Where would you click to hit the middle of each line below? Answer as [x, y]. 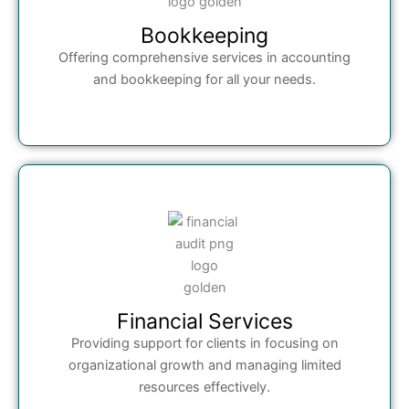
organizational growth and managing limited [204, 366]
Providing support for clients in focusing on [204, 344]
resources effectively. [204, 388]
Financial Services [204, 322]
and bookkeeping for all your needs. [204, 80]
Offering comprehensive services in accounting [204, 58]
